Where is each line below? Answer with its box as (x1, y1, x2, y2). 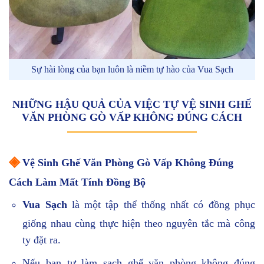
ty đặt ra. (22, 234, 61, 246)
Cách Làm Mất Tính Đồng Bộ (9, 176, 146, 189)
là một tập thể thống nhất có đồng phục (67, 199, 256, 211)
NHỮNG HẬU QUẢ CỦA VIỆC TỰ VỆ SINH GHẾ (12, 98, 252, 111)
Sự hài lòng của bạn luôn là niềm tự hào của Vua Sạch (31, 64, 233, 75)
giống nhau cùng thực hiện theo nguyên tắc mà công (22, 217, 255, 230)
